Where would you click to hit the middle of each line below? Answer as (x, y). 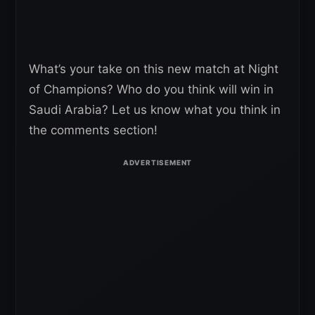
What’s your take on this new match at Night (154, 69)
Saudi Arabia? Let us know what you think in (155, 109)
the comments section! (93, 130)
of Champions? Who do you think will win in (151, 89)
